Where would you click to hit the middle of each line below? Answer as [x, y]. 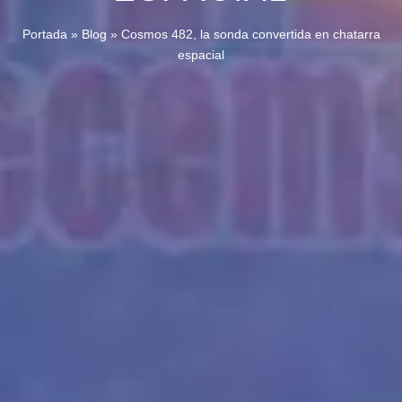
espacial [201, 55]
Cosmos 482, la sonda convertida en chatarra [250, 35]
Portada [44, 35]
